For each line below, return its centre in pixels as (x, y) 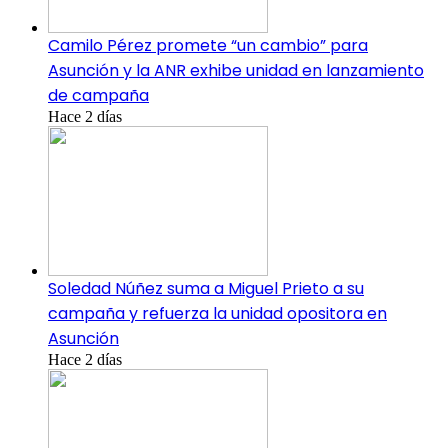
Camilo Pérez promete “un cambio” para (208, 46)
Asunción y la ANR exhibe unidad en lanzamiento (236, 71)
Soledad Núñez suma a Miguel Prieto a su (206, 289)
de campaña (98, 96)
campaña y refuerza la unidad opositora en (217, 314)
